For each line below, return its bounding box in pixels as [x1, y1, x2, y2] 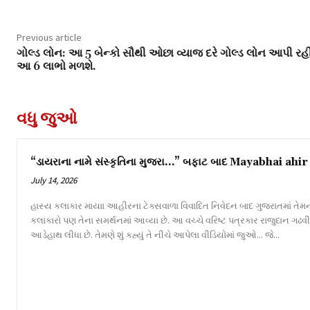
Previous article [17, 30, 82, 44]
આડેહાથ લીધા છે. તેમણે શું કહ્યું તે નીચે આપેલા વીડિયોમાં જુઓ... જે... [265, 228, 280, 241]
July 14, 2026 [30, 174, 77, 186]
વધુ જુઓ [17, 107, 77, 129]
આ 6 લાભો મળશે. [17, 59, 96, 73]
